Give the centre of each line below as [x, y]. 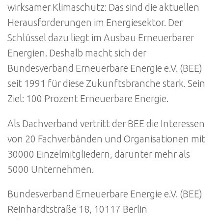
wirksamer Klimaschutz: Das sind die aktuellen [103, 8]
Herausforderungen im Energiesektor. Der [95, 23]
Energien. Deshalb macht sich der [77, 53]
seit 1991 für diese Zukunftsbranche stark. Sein [106, 84]
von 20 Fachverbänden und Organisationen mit [106, 139]
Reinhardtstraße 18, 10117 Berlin [77, 209]
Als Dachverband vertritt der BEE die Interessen [106, 124]
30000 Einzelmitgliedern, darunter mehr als [99, 154]
